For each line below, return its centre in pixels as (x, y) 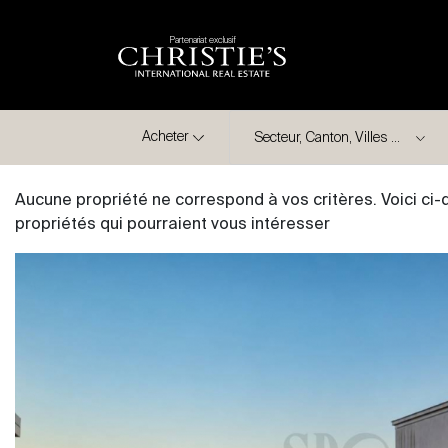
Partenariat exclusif (202, 40)
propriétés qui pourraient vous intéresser (172, 225)
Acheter (165, 137)
